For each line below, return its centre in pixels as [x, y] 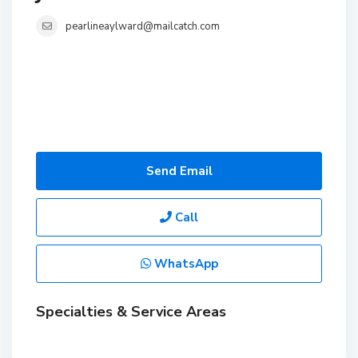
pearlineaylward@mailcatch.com [143, 26]
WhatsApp [184, 264]
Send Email [179, 171]
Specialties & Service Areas [131, 312]
